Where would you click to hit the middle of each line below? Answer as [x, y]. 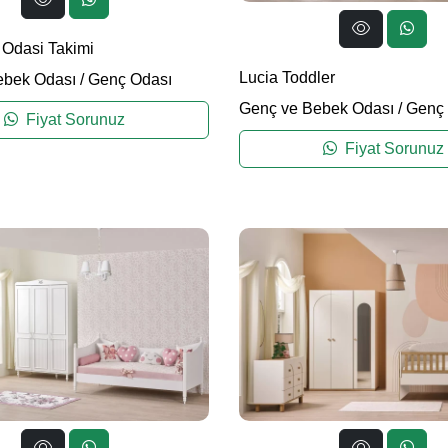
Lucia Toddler [287, 78]
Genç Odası [129, 79]
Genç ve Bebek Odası [316, 109]
